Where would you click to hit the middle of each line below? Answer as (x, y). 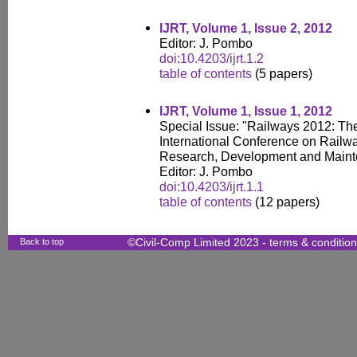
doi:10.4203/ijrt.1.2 (212, 58)
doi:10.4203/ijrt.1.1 (212, 186)
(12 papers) (286, 202)
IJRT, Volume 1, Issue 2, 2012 (246, 28)
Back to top (42, 241)
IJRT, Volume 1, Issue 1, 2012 (246, 111)
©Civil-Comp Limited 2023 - (198, 243)
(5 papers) (282, 73)
